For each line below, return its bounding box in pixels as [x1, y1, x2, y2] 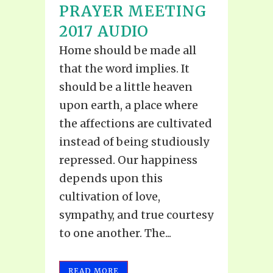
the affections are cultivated [59, 116, 212, 131]
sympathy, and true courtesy [59, 208, 213, 222]
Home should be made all [59, 43, 196, 58]
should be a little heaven [59, 80, 193, 94]
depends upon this [59, 171, 163, 186]
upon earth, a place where [59, 98, 198, 113]
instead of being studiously [59, 135, 209, 149]
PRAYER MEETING [59, 2, 207, 21]
